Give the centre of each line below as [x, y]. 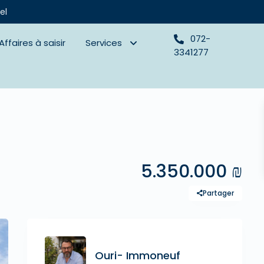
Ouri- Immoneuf [138, 255]
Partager [218, 193]
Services [104, 43]
